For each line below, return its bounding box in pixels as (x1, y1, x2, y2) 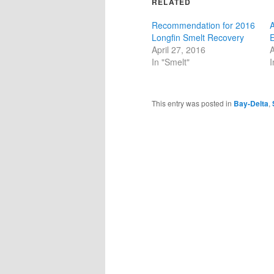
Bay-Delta (234, 97, 268, 109)
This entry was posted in (152, 97, 234, 108)
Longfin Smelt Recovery (152, 31, 244, 43)
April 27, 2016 (152, 43, 206, 56)
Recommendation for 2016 (152, 18, 255, 31)
